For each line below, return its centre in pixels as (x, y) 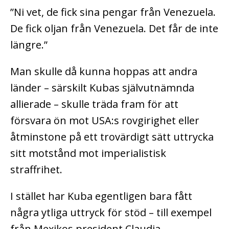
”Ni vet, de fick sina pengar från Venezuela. (113, 12)
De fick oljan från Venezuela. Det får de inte (114, 29)
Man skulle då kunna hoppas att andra (104, 72)
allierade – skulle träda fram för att (94, 104)
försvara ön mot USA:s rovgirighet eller (105, 121)
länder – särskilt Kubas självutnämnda (102, 88)
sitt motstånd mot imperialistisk (88, 153)
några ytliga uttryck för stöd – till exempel (111, 213)
